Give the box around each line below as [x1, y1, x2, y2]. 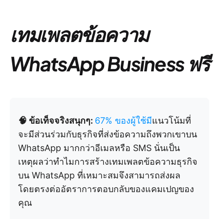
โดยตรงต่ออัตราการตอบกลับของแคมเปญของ [18, 184, 194, 194]
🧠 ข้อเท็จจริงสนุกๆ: [18, 115, 95, 126]
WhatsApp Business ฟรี [10, 51, 209, 76]
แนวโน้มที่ [152, 115, 191, 126]
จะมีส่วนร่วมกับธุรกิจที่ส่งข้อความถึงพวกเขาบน [18, 129, 197, 139]
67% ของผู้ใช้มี [95, 115, 152, 126]
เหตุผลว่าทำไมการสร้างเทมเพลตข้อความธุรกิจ [18, 156, 197, 167]
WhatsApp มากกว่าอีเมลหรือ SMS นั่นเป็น [18, 143, 180, 153]
